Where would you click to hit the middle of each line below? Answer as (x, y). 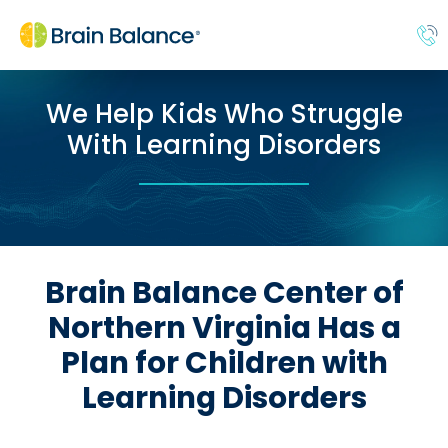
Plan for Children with (224, 363)
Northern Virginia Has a (224, 328)
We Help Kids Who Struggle (224, 114)
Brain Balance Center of (224, 293)
